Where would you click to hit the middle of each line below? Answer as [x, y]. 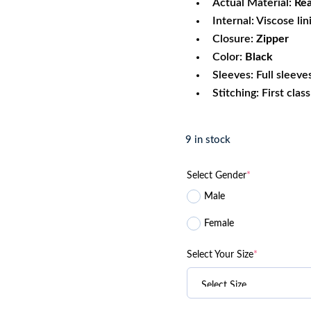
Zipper [272, 39]
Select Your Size [220, 254]
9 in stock [208, 140]
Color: [227, 57]
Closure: [234, 39]
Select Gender [216, 175]
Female [219, 223]
